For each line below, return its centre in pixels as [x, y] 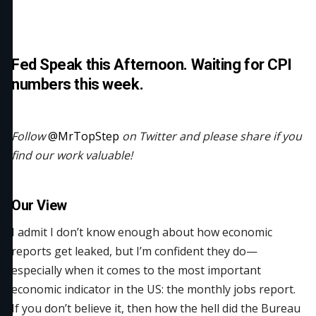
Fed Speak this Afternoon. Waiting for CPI [152, 65]
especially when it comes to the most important [136, 270]
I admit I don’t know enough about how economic [142, 232]
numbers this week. [78, 84]
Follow [30, 136]
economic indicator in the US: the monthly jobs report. [153, 289]
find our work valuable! [72, 155]
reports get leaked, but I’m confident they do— [134, 251]
